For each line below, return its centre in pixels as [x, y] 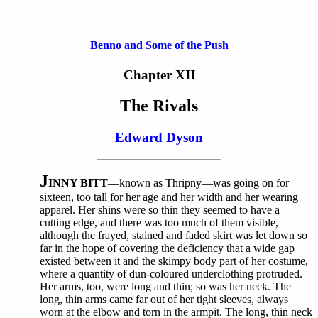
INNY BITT [78, 183]
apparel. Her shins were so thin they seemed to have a [160, 210]
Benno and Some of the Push [159, 45]
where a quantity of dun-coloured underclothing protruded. [171, 274]
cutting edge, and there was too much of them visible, [159, 223]
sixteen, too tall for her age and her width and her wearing [169, 197]
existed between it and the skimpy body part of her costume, [174, 261]
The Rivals [159, 106]
